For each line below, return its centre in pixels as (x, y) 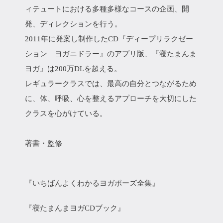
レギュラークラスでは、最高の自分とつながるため (111, 84)
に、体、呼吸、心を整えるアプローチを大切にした (111, 99)
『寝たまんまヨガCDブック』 (77, 208)
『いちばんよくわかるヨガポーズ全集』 (94, 183)
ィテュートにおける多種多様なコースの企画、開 (107, 9)
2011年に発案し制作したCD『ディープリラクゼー (109, 39)
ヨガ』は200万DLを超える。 (73, 69)
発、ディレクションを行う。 (73, 24)
